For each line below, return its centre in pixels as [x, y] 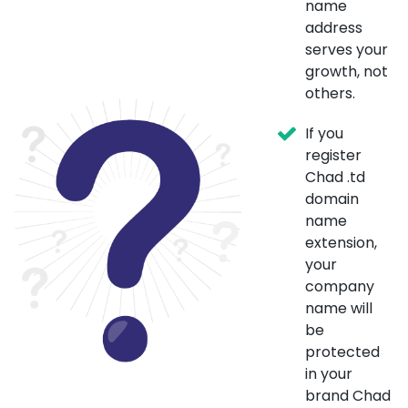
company [340, 287]
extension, [341, 243]
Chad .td [335, 178]
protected [342, 352]
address [334, 28]
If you [324, 134]
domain [332, 199]
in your [329, 374]
